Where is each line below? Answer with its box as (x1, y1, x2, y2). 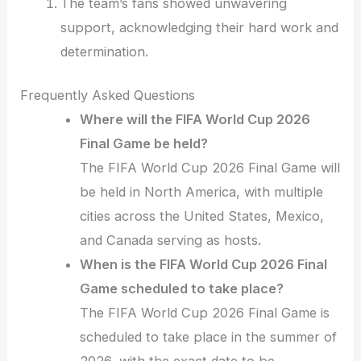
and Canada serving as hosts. (80, 232, 262, 249)
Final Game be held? (80, 135, 209, 152)
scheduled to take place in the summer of (80, 329, 338, 346)
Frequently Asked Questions (20, 87, 196, 104)
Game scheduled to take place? (80, 280, 284, 297)
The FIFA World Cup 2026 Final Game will (80, 160, 341, 176)
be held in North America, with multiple (80, 184, 324, 201)
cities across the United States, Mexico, (80, 208, 325, 225)
